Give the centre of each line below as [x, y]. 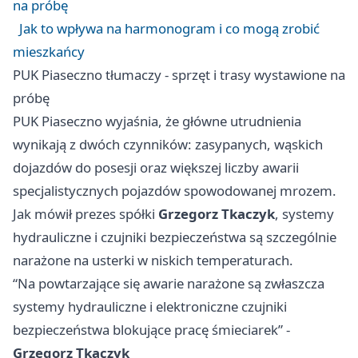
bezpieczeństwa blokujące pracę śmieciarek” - [151, 330]
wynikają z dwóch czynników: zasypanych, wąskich [168, 145]
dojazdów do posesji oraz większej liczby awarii [156, 168]
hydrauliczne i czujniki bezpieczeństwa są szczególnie [175, 237]
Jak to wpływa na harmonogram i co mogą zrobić [169, 29]
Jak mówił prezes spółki [86, 214]
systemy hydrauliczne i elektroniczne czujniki [150, 307]
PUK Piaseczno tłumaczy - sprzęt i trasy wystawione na [179, 75]
